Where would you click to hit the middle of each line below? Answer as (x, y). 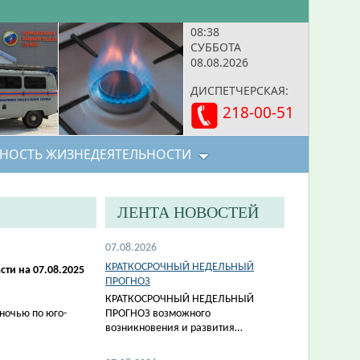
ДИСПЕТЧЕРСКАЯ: (239, 90)
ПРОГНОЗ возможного (158, 314)
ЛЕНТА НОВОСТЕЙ (188, 212)
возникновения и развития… (174, 328)
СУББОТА (216, 47)
